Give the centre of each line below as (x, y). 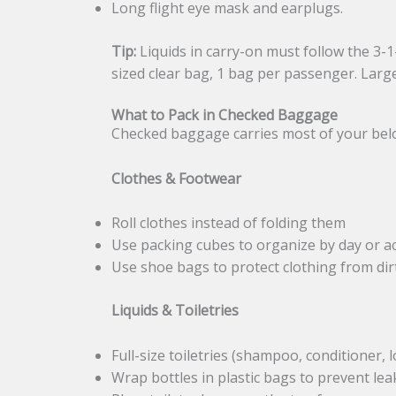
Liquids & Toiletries (175, 311)
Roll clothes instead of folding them (229, 223)
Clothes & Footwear (177, 178)
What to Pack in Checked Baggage (225, 115)
